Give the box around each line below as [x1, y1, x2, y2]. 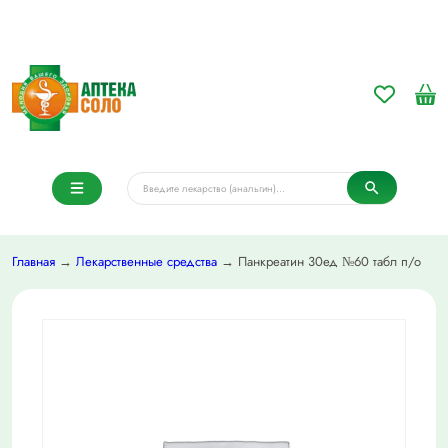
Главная [12, 252, 55, 272]
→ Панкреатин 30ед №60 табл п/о [217, 252, 421, 272]
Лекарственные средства [76, 252, 217, 272]
